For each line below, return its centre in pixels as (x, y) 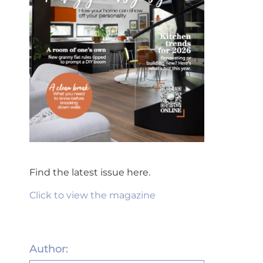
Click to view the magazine (92, 195)
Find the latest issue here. (90, 173)
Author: (49, 249)
